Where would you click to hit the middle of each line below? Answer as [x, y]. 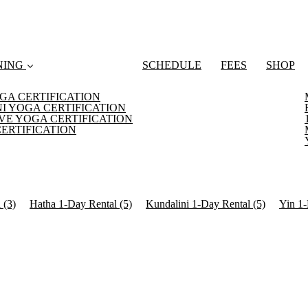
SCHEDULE [172, 65]
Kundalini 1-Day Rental [199, 204]
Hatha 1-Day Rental [75, 204]
